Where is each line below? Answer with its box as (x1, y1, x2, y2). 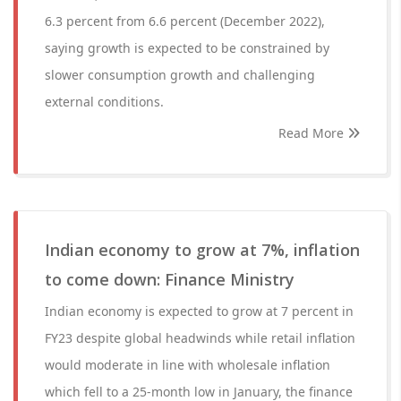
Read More (278, 124, 347, 141)
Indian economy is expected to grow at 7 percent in (45, 303, 354, 320)
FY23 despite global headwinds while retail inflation (45, 329, 355, 346)
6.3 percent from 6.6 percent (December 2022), (45, 13, 325, 30)
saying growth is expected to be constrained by (45, 39, 329, 56)
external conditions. (45, 93, 164, 110)
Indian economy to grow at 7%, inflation (45, 239, 360, 260)
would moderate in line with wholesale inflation (45, 356, 330, 373)
